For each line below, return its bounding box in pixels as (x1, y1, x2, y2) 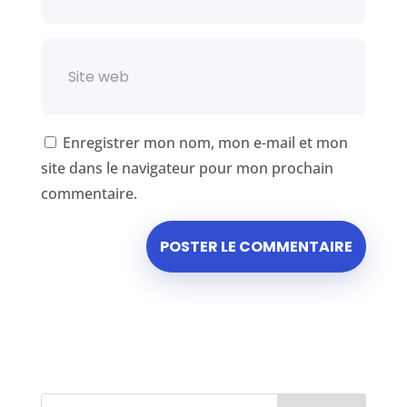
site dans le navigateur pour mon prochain (40, 157, 333, 178)
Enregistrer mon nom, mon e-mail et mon (62, 132, 348, 153)
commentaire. (40, 183, 137, 203)
